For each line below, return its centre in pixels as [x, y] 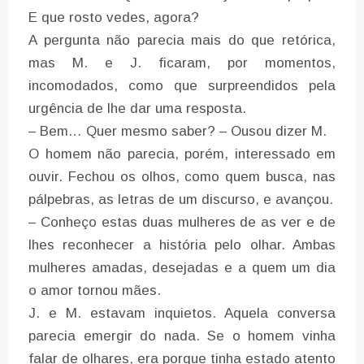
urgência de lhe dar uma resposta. [137, 109]
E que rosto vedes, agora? [114, 18]
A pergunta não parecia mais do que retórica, [182, 41]
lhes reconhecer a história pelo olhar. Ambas [182, 245]
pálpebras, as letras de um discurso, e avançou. [181, 200]
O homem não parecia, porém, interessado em [182, 154]
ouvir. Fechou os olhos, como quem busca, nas [182, 177]
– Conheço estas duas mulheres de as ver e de [182, 223]
